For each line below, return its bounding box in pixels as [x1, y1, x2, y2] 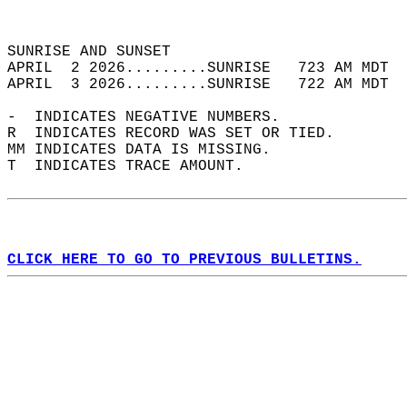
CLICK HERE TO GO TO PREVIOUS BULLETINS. [7, 252, 362, 268]
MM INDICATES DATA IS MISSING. [7, 142, 289, 158]
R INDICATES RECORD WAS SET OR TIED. [7, 125, 352, 142]
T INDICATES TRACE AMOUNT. [7, 158, 262, 174]
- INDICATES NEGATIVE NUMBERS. [7, 109, 298, 125]
